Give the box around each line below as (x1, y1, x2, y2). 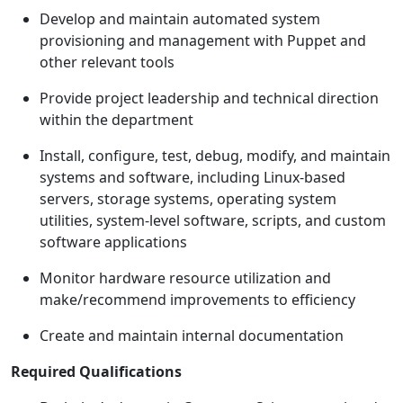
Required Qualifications (11, 362, 182, 382)
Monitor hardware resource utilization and (40, 268, 331, 289)
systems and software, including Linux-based (40, 167, 345, 188)
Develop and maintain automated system (40, 9, 320, 30)
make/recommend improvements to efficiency (40, 290, 355, 310)
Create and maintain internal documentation (40, 326, 344, 346)
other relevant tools (40, 52, 175, 73)
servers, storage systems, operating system (40, 189, 336, 210)
